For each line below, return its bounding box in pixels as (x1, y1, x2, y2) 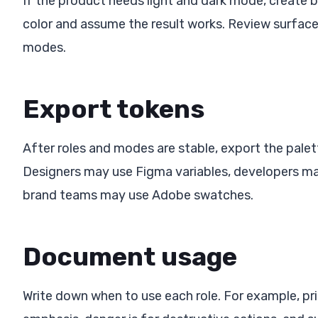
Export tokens (23, 93, 204, 124)
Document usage (23, 241, 237, 272)
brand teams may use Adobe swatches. (23, 187, 253, 203)
